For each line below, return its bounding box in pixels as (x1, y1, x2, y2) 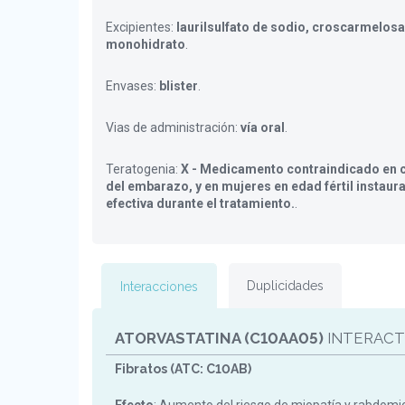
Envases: (106, 79, 159, 93)
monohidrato (106, 37, 185, 52)
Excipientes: (106, 20, 176, 34)
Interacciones (120, 279, 198, 294)
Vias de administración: (106, 120, 240, 135)
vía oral (240, 120, 285, 135)
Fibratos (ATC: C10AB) (115, 362, 251, 376)
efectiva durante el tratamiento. (106, 196, 295, 211)
